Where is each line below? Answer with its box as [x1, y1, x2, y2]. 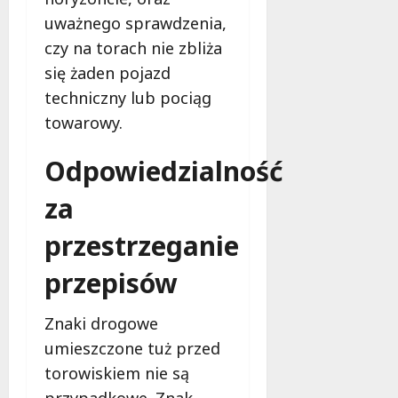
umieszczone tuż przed [44, 337, 220, 359]
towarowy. [44, 111, 123, 133]
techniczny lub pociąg [44, 86, 211, 108]
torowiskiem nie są [44, 362, 189, 384]
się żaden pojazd [44, 61, 171, 84]
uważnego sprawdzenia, [44, 12, 227, 34]
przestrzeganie [44, 227, 239, 264]
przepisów [44, 264, 178, 301]
